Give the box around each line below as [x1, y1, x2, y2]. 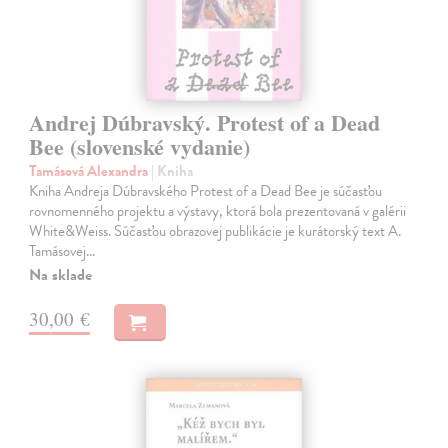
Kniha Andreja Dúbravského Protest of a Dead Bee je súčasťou [29, 179, 383, 202]
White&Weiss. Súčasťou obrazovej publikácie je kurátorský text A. [29, 219, 402, 242]
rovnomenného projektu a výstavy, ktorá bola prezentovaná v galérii [29, 199, 407, 222]
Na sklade [29, 262, 93, 287]
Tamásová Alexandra [29, 159, 152, 182]
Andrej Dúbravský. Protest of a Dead [29, 105, 381, 139]
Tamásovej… [29, 239, 96, 262]
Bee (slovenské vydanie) [29, 129, 251, 163]
